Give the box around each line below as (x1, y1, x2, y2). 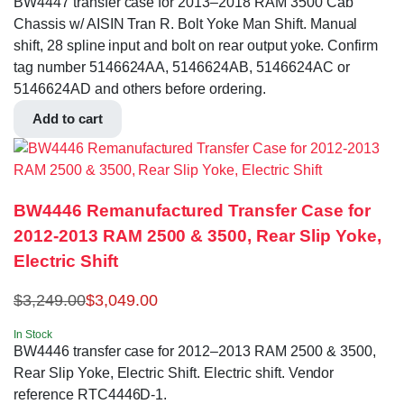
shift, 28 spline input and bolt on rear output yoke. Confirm (14, 38, 379, 54)
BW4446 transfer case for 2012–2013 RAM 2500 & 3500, (14, 343, 376, 359)
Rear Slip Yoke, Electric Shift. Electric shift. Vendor (14, 364, 335, 381)
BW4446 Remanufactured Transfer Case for (14, 200, 371, 220)
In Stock (14, 327, 52, 341)
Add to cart (32, 111, 103, 127)
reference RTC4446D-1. (14, 386, 168, 402)
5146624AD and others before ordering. (14, 81, 266, 97)
